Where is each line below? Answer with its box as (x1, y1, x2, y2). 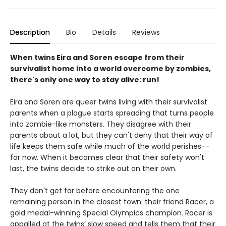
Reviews (132, 27, 160, 38)
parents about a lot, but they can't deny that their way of (10, 130, 213, 141)
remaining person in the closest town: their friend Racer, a (10, 197, 214, 207)
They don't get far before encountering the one (10, 186, 180, 196)
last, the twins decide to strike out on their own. (10, 163, 177, 174)
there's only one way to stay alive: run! (10, 75, 159, 85)
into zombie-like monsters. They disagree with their (10, 119, 191, 130)
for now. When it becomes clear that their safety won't (10, 152, 204, 163)
